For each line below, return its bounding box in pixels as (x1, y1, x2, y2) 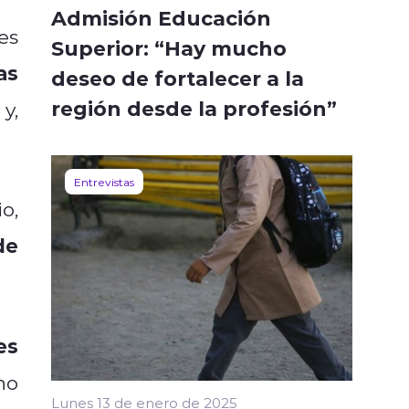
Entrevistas (74, 173, 134, 189)
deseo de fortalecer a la (51, 63, 304, 91)
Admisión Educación (51, 3, 271, 31)
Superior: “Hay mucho (51, 33, 287, 61)
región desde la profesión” (51, 93, 337, 121)
